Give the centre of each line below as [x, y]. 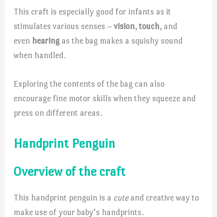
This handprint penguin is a [64, 198]
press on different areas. [58, 113]
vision [124, 26]
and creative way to [164, 198]
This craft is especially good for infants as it [93, 12]
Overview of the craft [70, 172]
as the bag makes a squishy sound [121, 41]
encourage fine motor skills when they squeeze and [105, 99]
